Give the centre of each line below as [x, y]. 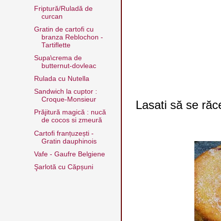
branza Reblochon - [72, 37]
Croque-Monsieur [69, 100]
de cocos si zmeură [72, 120]
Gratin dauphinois [69, 141]
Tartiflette [56, 45]
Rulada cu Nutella [61, 79]
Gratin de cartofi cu [64, 29]
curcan [52, 16]
